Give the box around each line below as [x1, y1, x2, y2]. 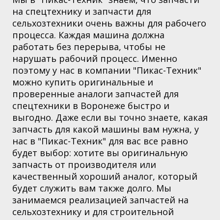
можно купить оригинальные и [12, 76, 153, 88]
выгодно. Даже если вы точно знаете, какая [12, 111, 208, 123]
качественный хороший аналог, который [12, 170, 197, 182]
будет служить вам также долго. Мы [12, 182, 171, 194]
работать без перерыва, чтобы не [12, 40, 165, 53]
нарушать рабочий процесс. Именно [12, 52, 177, 64]
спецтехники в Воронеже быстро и [12, 99, 169, 111]
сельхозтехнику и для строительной [12, 205, 174, 218]
